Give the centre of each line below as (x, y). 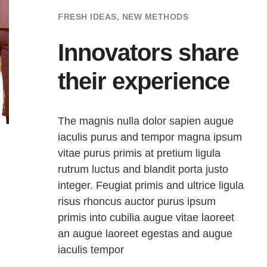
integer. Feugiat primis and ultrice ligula (151, 185)
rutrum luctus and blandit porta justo (143, 169)
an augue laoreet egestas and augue (145, 233)
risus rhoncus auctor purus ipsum (137, 201)
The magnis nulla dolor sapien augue (146, 121)
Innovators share (148, 52)
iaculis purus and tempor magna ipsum (150, 137)
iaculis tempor (91, 249)
